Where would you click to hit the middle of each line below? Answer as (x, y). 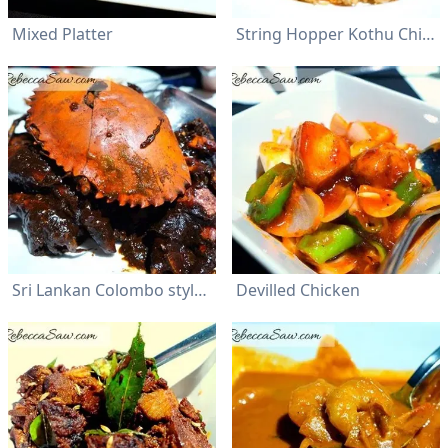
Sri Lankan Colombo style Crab (200, 290)
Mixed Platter (62, 34)
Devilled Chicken (298, 290)
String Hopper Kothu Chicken (428, 34)
